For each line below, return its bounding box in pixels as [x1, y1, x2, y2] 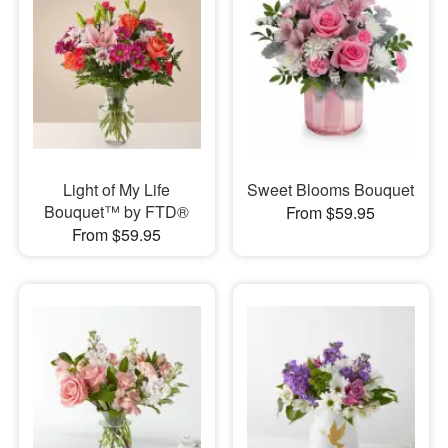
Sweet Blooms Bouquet [247, 177, 415, 201]
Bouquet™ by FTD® [44, 199, 190, 223]
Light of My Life [63, 177, 171, 201]
